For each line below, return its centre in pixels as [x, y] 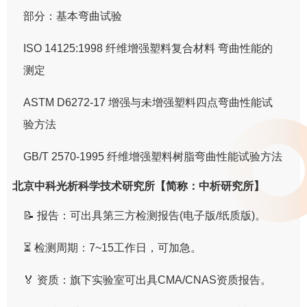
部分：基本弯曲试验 [73, 16]
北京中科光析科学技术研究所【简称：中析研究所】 [139, 186]
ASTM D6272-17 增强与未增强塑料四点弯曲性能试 [148, 102]
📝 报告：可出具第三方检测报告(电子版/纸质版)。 [145, 215]
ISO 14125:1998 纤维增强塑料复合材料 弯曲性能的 [148, 48]
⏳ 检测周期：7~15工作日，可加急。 [113, 247]
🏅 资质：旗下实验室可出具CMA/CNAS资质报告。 [148, 280]
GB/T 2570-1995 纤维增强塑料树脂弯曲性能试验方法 [153, 156]
